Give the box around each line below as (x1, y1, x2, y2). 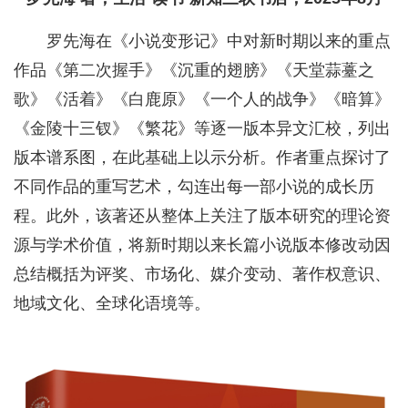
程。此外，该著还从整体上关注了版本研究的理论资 (14, 207, 391, 226)
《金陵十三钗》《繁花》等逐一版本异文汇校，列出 (14, 119, 391, 138)
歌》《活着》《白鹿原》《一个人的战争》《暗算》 (14, 90, 391, 109)
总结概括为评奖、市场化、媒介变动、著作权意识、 (14, 265, 391, 284)
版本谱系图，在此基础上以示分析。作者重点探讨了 (14, 148, 391, 168)
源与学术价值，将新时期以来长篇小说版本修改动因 (14, 236, 391, 255)
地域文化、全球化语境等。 (14, 294, 210, 313)
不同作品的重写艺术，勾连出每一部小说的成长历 (14, 178, 374, 197)
